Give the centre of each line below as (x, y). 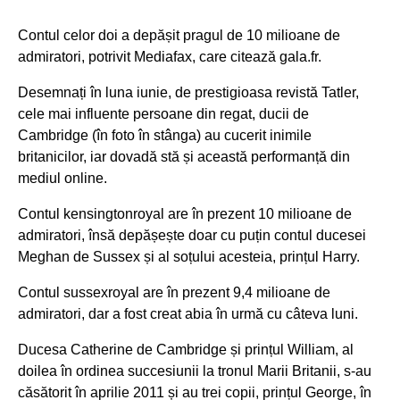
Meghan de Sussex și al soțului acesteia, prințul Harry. (189, 257)
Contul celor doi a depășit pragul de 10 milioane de (179, 35)
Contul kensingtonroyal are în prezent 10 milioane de (185, 214)
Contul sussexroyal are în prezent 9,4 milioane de (174, 292)
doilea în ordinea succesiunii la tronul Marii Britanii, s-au (195, 371)
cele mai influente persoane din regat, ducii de (163, 114)
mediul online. (62, 178)
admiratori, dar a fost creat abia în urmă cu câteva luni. (188, 314)
